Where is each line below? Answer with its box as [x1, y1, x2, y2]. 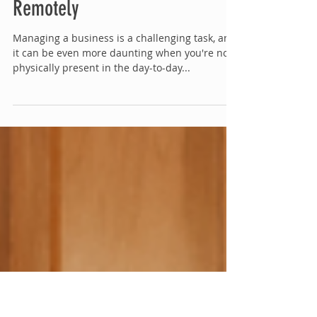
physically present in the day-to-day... [13, 125, 190, 138]
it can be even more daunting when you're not [13, 110, 232, 123]
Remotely [13, 59, 79, 85]
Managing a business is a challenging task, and [13, 95, 236, 108]
